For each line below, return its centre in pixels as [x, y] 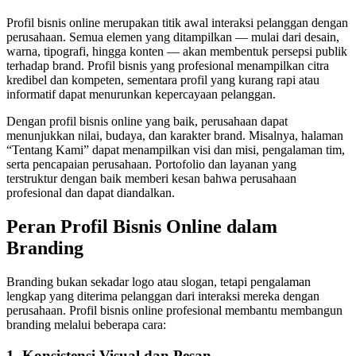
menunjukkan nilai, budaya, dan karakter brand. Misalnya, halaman [175, 135]
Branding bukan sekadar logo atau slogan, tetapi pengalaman [159, 281]
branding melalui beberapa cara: [86, 324]
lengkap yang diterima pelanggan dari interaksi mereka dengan [163, 296]
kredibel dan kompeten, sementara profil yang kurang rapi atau [163, 79]
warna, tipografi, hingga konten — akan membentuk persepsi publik [177, 51]
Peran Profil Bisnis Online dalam [142, 226]
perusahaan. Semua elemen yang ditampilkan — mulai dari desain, [173, 37]
